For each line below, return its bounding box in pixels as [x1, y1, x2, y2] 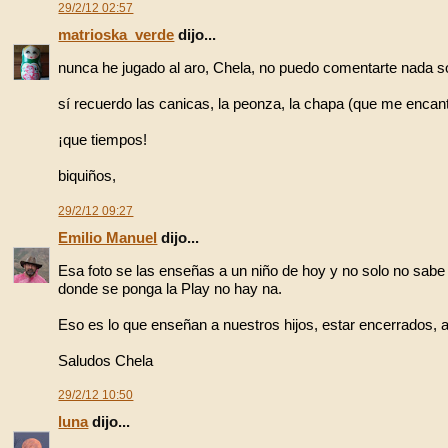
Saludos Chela [58, 351, 154, 369]
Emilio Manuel [58, 228, 158, 246]
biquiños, [58, 167, 117, 185]
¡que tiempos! [58, 131, 148, 149]
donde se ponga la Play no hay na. [58, 279, 283, 297]
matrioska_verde [58, 25, 175, 43]
